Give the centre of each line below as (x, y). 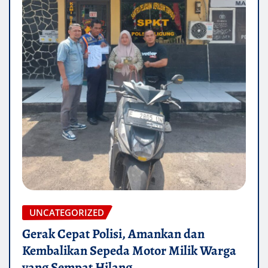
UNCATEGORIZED (67, 212)
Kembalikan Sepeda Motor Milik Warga (129, 251)
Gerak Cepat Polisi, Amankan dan (113, 234)
